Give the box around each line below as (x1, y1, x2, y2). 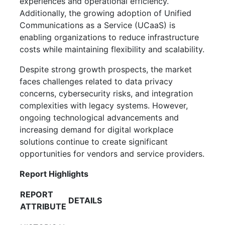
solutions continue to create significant (20, 136, 168, 147)
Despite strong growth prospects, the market (20, 64, 192, 74)
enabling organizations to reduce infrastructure (20, 32, 199, 42)
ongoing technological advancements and (20, 112, 179, 123)
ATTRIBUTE (20, 201, 66, 211)
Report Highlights (20, 168, 88, 179)
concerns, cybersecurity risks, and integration (20, 88, 193, 98)
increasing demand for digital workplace (20, 124, 173, 135)
